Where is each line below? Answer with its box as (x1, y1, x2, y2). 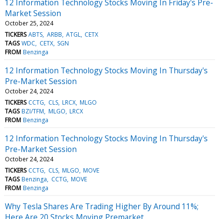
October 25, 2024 (5, 19, 53, 27)
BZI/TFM (22, 107, 44, 115)
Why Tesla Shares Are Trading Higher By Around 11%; (5, 200, 198, 212)
